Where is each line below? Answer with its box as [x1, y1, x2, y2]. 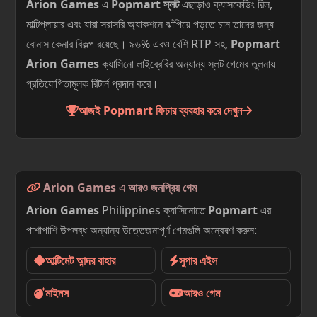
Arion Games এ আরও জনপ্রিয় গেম [40, 180, 197, 195]
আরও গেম [183, 284, 220, 301]
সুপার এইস [179, 252, 217, 268]
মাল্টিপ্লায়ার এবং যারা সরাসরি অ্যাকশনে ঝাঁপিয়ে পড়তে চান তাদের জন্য [26, 16, 274, 32]
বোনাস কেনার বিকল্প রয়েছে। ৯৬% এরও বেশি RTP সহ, [26, 36, 231, 52]
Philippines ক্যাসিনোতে [99, 202, 208, 218]
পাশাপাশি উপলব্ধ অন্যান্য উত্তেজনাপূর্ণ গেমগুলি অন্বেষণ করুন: [26, 222, 257, 238]
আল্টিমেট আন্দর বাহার [45, 252, 115, 268]
